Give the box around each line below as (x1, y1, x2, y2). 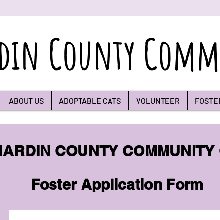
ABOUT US (9, 96, 44, 105)
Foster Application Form (30, 175, 204, 193)
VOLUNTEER (136, 96, 180, 105)
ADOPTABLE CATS (59, 96, 121, 105)
